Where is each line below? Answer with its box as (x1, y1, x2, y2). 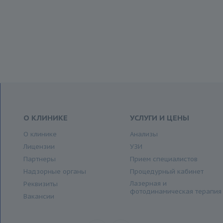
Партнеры (23, 155, 56, 163)
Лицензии (23, 142, 55, 151)
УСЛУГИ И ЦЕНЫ (130, 113, 190, 122)
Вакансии (23, 192, 54, 201)
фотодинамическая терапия (130, 187, 222, 196)
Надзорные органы (23, 167, 86, 176)
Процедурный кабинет (130, 167, 204, 176)
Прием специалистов (130, 155, 198, 163)
